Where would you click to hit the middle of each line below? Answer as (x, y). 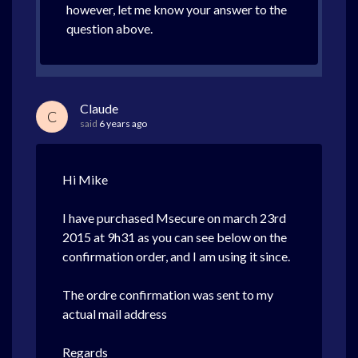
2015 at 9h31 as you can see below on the (175, 237)
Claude (99, 108)
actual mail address (115, 314)
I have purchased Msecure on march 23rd (175, 218)
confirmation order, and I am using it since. (176, 256)
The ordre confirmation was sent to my (168, 294)
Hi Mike (85, 179)
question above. (109, 28)
